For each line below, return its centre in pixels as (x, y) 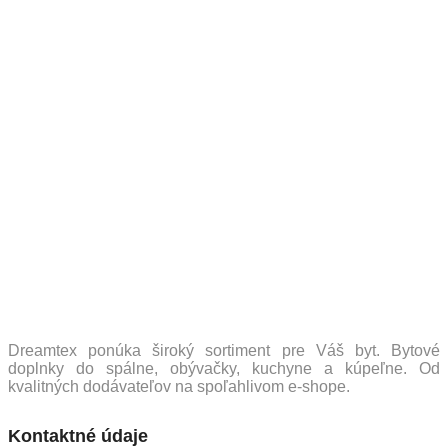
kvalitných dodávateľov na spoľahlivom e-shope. (179, 387)
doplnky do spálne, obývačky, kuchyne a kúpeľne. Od (224, 369)
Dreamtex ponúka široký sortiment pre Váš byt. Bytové (224, 351)
